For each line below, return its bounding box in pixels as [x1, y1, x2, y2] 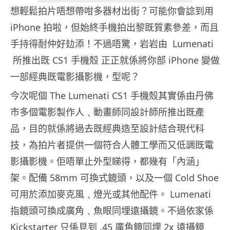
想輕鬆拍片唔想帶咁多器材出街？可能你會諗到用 [10, 5, 214, 17]
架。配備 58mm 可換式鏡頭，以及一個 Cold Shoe [10, 171, 219, 184]
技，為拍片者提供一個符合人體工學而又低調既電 [10, 139, 214, 151]
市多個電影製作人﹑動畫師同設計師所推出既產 [10, 106, 204, 119]
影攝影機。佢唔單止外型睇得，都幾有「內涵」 [10, 155, 204, 168]
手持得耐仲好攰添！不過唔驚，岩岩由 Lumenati [10, 37, 214, 50]
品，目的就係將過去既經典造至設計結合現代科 [10, 122, 204, 135]
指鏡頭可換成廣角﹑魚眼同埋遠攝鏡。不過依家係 [10, 204, 214, 217]
